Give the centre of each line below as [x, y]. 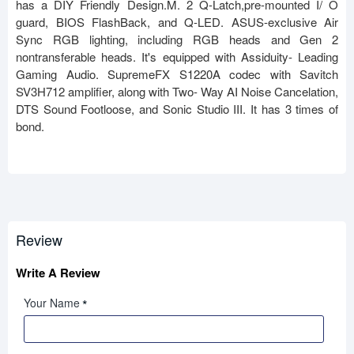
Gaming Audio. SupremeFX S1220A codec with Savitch [177, 74]
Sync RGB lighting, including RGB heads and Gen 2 [177, 40]
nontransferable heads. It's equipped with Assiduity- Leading [177, 57]
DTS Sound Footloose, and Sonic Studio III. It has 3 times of [177, 109]
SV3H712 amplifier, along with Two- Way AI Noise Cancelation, [177, 92]
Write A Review [58, 273]
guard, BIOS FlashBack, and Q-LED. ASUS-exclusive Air [177, 22]
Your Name [52, 303]
